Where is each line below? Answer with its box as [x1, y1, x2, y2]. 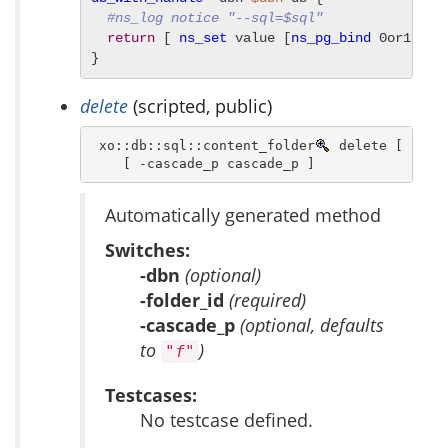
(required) [229, 288, 306, 313]
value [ [227, 30, 291, 47]
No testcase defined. [140, 408, 313, 433]
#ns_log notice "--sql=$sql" [107, 10, 323, 27]
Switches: [105, 238, 190, 263]
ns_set [179, 30, 227, 47]
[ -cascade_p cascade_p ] [90, 155, 315, 171]
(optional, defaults [240, 313, 384, 338]
